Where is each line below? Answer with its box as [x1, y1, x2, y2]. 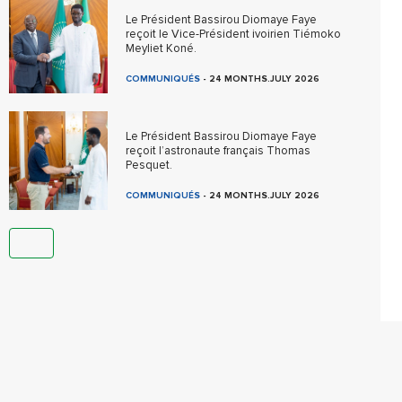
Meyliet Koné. [126, 41, 197, 56]
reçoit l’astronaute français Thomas [126, 144, 311, 158]
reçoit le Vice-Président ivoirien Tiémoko [126, 27, 342, 41]
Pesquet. [126, 158, 173, 172]
